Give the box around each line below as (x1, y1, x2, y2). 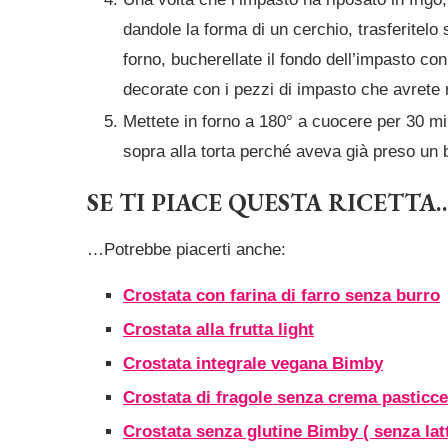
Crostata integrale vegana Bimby (123, 354, 383, 374)
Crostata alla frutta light (123, 320, 314, 340)
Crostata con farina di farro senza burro (123, 286, 440, 306)
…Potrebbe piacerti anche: (87, 240, 286, 260)
